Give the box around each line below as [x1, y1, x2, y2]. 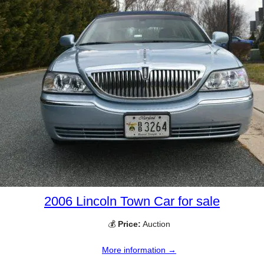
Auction [141, 219, 170, 229]
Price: [118, 219, 141, 229]
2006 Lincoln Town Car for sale [44, 194, 220, 209]
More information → [102, 245, 176, 255]
